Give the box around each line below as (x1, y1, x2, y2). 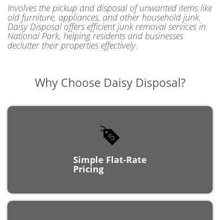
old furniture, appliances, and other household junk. (7, 2, 201, 14)
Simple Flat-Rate (73, 144, 147, 157)
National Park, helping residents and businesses (7, 21, 183, 33)
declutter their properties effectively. (7, 30, 137, 42)
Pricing (73, 154, 104, 166)
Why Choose (34, 65, 101, 82)
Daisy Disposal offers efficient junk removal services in (7, 11, 206, 24)
